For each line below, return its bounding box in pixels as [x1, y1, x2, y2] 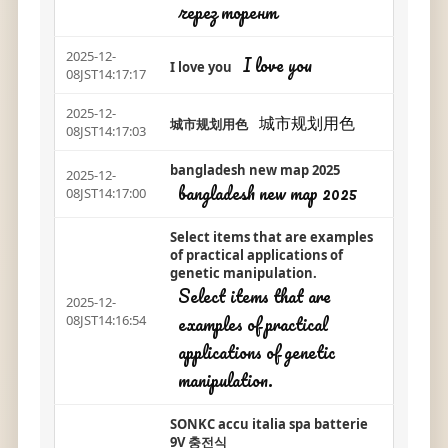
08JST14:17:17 [65, 65, 146, 83]
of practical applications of [169, 246, 343, 264]
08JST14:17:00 [65, 184, 146, 202]
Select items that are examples [169, 228, 373, 246]
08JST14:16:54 [65, 311, 146, 329]
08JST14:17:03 [65, 122, 146, 140]
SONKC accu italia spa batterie [169, 415, 368, 433]
